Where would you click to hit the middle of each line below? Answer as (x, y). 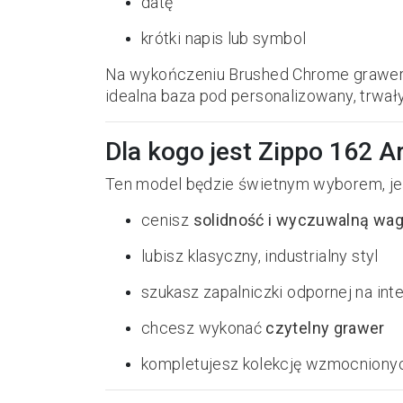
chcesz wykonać (204, 328)
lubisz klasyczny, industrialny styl (260, 256)
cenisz (167, 220)
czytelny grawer (325, 328)
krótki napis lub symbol (224, 38)
